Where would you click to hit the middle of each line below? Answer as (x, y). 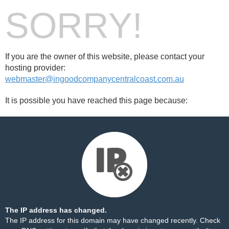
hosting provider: (35, 68)
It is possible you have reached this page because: (96, 100)
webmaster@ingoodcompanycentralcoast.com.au (95, 79)
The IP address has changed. (56, 210)
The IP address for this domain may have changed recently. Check (113, 220)
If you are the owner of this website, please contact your (105, 56)
